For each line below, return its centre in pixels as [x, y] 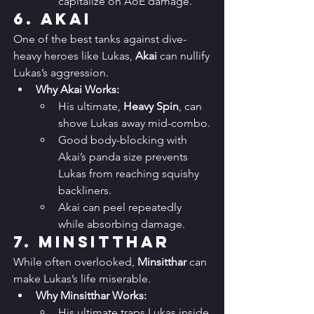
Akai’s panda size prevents [124, 157]
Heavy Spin [151, 107]
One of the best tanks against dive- [100, 39]
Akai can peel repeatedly [121, 207]
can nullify [185, 56]
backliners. [85, 191]
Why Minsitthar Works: [91, 296]
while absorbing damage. [122, 224]
